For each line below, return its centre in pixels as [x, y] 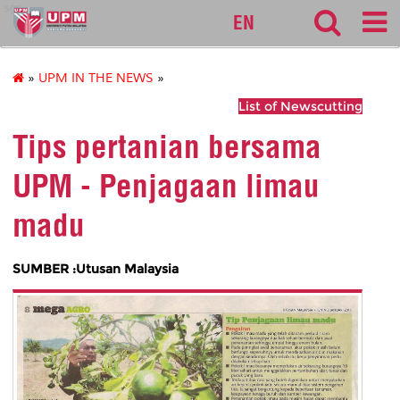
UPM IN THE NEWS [96, 79]
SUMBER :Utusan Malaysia [96, 268]
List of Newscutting [300, 107]
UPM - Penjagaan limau [166, 186]
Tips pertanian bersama [167, 147]
